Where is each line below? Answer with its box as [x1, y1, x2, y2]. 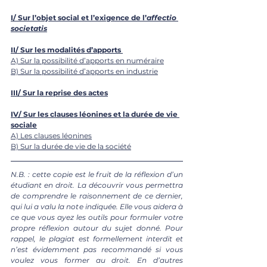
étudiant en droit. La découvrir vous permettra [11, 180, 183, 190]
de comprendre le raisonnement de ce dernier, [11, 191, 183, 200]
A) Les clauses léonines [11, 131, 92, 140]
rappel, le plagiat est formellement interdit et [11, 234, 183, 243]
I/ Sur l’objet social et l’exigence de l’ [11, 13, 147, 22]
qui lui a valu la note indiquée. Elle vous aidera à [11, 201, 183, 211]
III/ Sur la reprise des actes [11, 88, 108, 97]
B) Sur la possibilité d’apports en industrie [11, 66, 158, 76]
